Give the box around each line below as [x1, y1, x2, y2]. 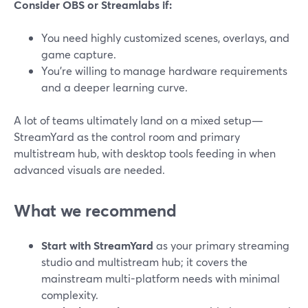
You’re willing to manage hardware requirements [41, 63, 287, 78]
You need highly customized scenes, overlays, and [41, 30, 289, 45]
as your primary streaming [153, 238, 289, 252]
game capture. [41, 47, 116, 61]
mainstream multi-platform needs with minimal [41, 271, 280, 285]
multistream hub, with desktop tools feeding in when [14, 146, 276, 160]
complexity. [41, 287, 98, 302]
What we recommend [14, 199, 177, 221]
